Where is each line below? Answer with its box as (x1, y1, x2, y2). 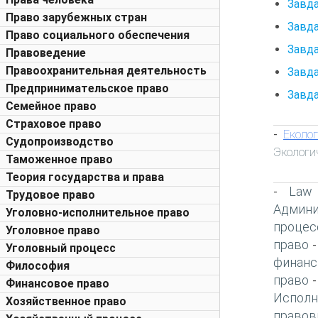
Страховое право (6, 117, 102, 131)
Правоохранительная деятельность (6, 64, 207, 77)
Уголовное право (6, 224, 100, 237)
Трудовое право (6, 188, 95, 202)
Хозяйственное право (6, 295, 126, 308)
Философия (6, 259, 70, 273)
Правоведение (6, 46, 86, 60)
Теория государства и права (6, 170, 164, 184)
